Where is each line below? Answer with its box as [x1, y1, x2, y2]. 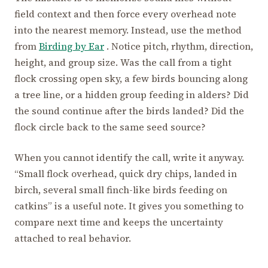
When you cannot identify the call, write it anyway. [14, 151, 244, 165]
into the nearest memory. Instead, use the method [14, 23, 242, 37]
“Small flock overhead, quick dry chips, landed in [14, 167, 237, 181]
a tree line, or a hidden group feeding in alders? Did [14, 88, 249, 102]
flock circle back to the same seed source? [14, 120, 206, 134]
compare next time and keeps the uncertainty [14, 215, 223, 229]
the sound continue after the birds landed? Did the [14, 104, 244, 118]
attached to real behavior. [14, 232, 131, 245]
